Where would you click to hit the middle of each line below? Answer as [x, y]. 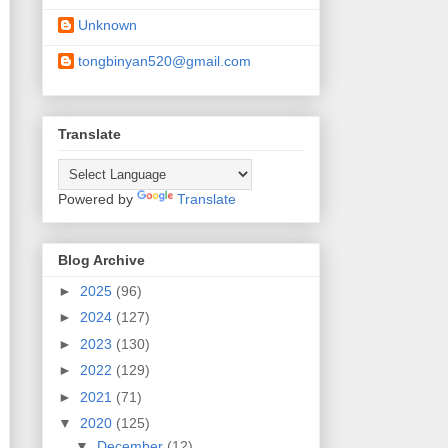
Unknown [107, 25]
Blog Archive [101, 259]
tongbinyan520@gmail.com [164, 61]
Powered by [97, 198]
